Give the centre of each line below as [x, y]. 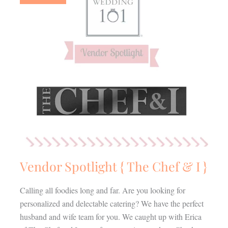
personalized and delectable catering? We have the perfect [111, 203]
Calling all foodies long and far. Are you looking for [102, 190]
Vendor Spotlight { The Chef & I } [113, 166]
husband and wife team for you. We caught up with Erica [110, 216]
